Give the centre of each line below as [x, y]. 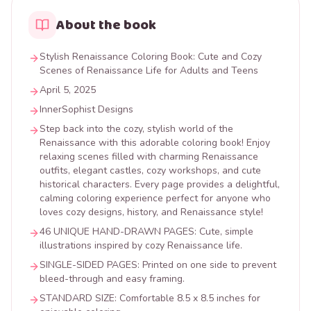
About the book [106, 25]
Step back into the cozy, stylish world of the [136, 129]
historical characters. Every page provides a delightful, [160, 184]
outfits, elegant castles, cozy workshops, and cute [150, 170]
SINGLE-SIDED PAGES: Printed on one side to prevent [158, 265]
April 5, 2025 [68, 90]
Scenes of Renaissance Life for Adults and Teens [149, 70]
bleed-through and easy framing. [112, 279]
